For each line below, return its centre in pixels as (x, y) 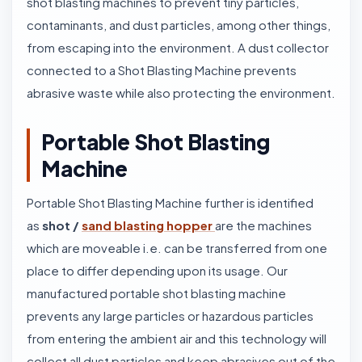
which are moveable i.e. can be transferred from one (177, 248)
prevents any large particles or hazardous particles (170, 316)
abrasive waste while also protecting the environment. (181, 93)
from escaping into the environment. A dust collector (178, 47)
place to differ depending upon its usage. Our (157, 270)
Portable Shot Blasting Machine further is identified (170, 202)
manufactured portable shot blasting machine (156, 293)
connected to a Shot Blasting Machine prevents (162, 70)
